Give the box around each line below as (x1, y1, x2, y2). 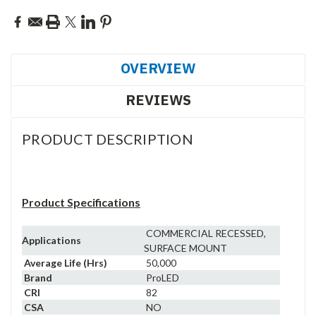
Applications (22, 233, 81, 246)
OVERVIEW (121, 58, 195, 78)
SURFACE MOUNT (144, 241, 227, 254)
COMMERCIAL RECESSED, (144, 226, 266, 239)
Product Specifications (22, 195, 140, 209)
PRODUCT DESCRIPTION (22, 130, 193, 147)
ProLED (144, 271, 179, 284)
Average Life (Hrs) (24, 256, 107, 269)
